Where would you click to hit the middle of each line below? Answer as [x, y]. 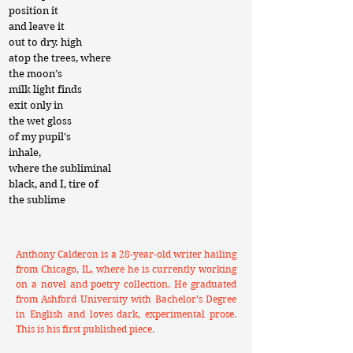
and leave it [37, 26]
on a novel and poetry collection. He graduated [126, 284]
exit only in [36, 105]
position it [33, 11]
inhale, [25, 152]
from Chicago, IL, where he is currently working [126, 269]
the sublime [37, 200]
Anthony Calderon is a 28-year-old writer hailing [126, 254]
